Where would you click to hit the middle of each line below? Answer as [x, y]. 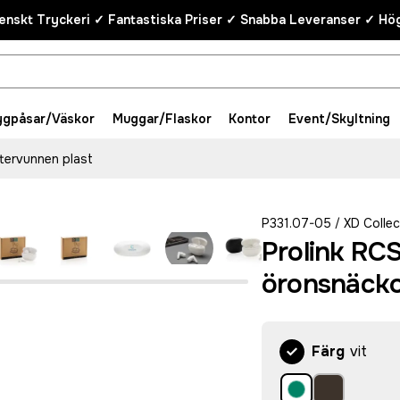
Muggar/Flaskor [162, 119]
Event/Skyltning [339, 119]
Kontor [250, 119]
